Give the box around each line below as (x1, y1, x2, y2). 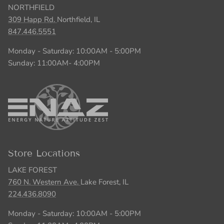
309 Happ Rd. (8, 14, 57, 24)
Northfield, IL (57, 14, 100, 24)
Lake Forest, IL (80, 177, 128, 187)
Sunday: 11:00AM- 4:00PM (8, 57, 100, 68)
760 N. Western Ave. (8, 177, 80, 187)
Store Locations (8, 147, 80, 159)
